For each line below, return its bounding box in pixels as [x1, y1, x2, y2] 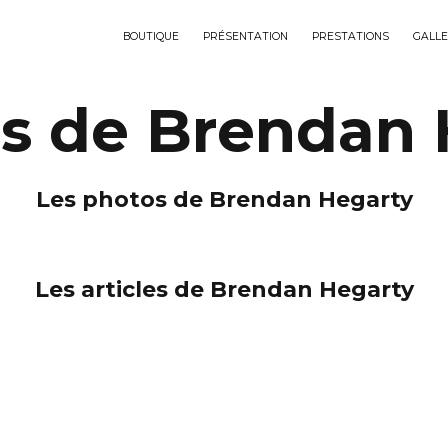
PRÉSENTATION [203, 30, 288, 43]
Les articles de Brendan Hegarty [34, 276, 414, 303]
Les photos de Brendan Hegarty [35, 186, 413, 213]
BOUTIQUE [123, 30, 179, 43]
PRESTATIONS [312, 30, 389, 43]
